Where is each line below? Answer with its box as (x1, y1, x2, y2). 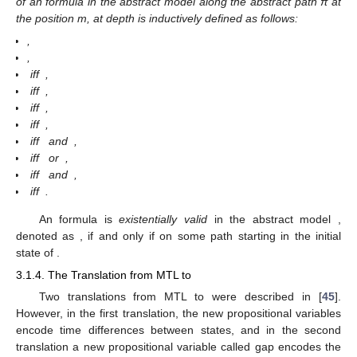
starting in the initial (237, 229, 342, 243)
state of (16, 246, 57, 260)
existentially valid (119, 213, 208, 226)
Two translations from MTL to (38, 290, 213, 304)
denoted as (16, 229, 80, 243)
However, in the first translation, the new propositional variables (16, 307, 341, 320)
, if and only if (79, 229, 160, 243)
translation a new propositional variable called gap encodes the (16, 340, 341, 354)
